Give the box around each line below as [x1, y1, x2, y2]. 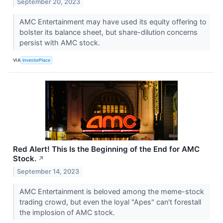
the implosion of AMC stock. [19, 208, 117, 217]
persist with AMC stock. [19, 38, 102, 47]
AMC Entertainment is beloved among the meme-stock [19, 187, 204, 196]
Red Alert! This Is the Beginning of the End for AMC [13, 144, 200, 154]
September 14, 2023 [17, 167, 80, 175]
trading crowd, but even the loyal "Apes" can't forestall [19, 197, 201, 206]
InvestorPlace [22, 57, 51, 63]
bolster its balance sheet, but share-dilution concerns [19, 27, 198, 36]
